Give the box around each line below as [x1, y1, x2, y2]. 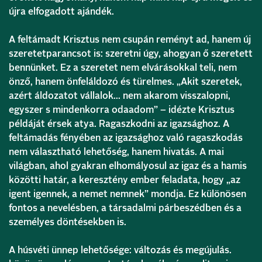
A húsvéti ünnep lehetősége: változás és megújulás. [9, 245, 234, 255]
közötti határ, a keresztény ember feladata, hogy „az [9, 175, 240, 185]
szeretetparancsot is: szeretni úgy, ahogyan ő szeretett [9, 49, 253, 58]
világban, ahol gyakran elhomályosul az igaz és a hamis [9, 161, 247, 171]
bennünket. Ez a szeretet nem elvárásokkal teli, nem [9, 63, 237, 73]
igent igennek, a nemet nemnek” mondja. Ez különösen [9, 189, 246, 199]
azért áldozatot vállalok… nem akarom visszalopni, [9, 91, 230, 101]
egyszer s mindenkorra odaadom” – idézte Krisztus [9, 105, 235, 115]
